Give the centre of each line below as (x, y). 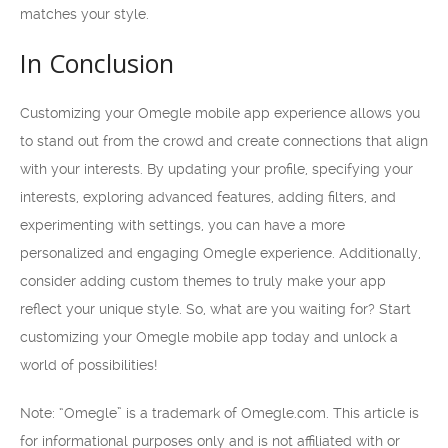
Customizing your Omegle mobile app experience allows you (220, 113)
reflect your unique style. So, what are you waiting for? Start (215, 309)
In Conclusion (97, 63)
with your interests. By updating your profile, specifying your (216, 169)
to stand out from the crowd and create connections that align (224, 141)
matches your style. (84, 14)
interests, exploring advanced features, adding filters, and (208, 197)
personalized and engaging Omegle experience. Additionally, (220, 253)
